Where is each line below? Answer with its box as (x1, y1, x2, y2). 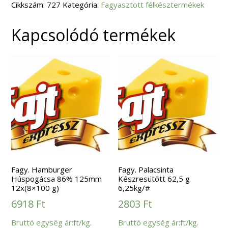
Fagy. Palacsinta (118, 164, 174, 175)
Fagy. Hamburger (11, 164, 73, 175)
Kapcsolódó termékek (11, 24, 176, 46)
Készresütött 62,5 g (118, 174, 190, 184)
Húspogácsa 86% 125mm (11, 174, 102, 184)
